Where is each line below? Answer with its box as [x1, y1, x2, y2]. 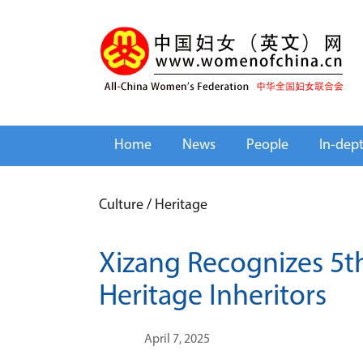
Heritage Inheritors [99, 283, 327, 312]
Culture [99, 198, 143, 213]
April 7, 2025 [144, 333, 210, 346]
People [246, 138, 288, 153]
